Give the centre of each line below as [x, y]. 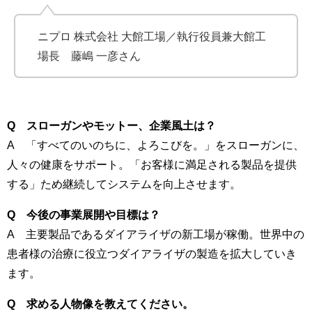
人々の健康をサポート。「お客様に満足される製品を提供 [152, 165]
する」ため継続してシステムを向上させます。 [124, 184]
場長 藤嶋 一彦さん [89, 56]
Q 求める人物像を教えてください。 [100, 304]
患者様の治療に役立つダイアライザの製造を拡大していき [152, 254]
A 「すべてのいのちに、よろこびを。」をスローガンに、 [156, 145]
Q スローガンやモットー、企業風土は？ [111, 126]
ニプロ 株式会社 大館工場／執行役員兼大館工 [152, 37]
